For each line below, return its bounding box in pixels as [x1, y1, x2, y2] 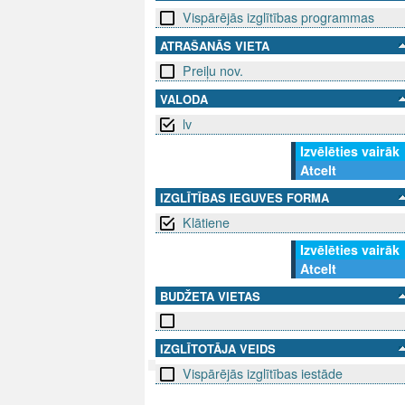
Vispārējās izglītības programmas [183, 8, 374, 27]
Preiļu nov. [183, 61, 243, 80]
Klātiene [183, 213, 230, 232]
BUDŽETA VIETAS [160, 287, 260, 306]
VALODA [160, 90, 208, 108]
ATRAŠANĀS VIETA [160, 37, 269, 55]
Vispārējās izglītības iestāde [183, 364, 343, 383]
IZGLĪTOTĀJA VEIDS [160, 340, 276, 358]
